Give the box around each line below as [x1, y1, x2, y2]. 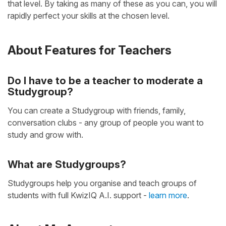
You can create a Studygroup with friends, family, [8, 105, 186, 116]
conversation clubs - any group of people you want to [8, 117, 204, 128]
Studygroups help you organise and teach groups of [8, 178, 197, 188]
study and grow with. [8, 129, 83, 140]
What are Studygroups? [8, 158, 126, 171]
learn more [149, 190, 187, 200]
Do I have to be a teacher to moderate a [8, 74, 203, 87]
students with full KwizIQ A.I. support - [8, 190, 149, 200]
